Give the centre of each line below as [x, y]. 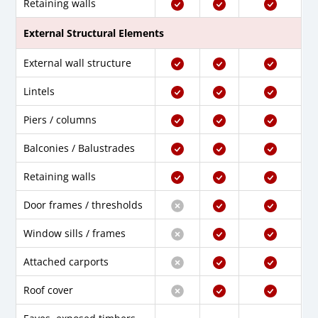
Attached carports [66, 262]
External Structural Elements [94, 33]
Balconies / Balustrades [79, 148]
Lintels [39, 92]
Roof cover [49, 290]
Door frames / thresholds [83, 205]
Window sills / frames [75, 234]
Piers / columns [60, 120]
